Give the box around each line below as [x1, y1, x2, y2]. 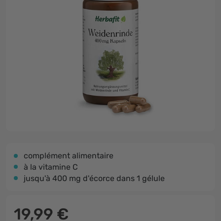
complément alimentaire [24, 151, 113, 160]
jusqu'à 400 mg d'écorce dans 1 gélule [24, 174, 165, 183]
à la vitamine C [24, 162, 78, 172]
